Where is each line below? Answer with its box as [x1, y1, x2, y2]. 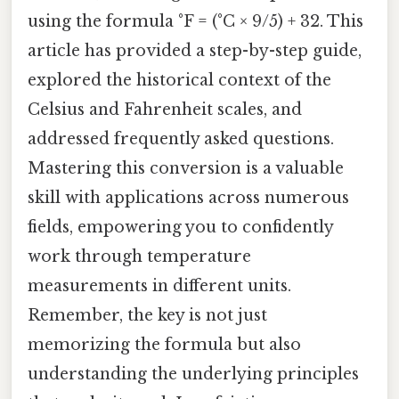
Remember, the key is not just [28, 305, 267, 326]
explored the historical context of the [28, 70, 331, 91]
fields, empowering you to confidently [28, 217, 333, 238]
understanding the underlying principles [28, 364, 359, 385]
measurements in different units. [28, 276, 291, 297]
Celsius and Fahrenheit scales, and [28, 100, 302, 120]
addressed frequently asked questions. [28, 129, 334, 150]
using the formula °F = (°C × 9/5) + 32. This [28, 12, 363, 32]
